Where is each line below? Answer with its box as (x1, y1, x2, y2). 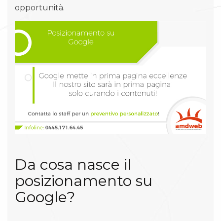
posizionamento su (15, 171, 152, 190)
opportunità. (15, 3, 65, 12)
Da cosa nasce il (15, 155, 131, 174)
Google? (15, 187, 75, 206)
